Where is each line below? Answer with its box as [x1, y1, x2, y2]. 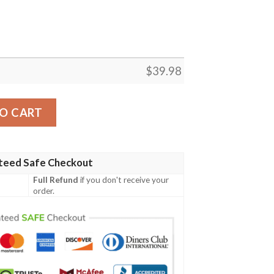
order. [33, 186, 55, 196]
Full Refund [33, 175, 79, 185]
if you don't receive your [78, 175, 169, 185]
